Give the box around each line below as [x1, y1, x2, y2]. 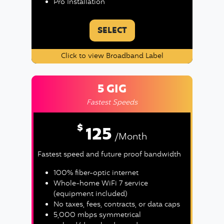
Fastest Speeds [86, 97, 137, 108]
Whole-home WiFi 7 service [53, 178, 148, 189]
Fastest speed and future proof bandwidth [37, 149, 181, 160]
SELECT [97, 25, 127, 37]
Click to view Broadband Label [60, 51, 163, 61]
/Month [114, 130, 147, 144]
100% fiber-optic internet [53, 168, 138, 178]
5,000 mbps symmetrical [53, 210, 141, 220]
